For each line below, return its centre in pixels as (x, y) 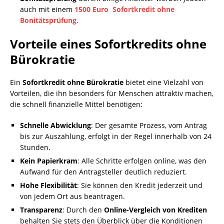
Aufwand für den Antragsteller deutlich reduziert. (103, 172)
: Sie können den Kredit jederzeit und (140, 185)
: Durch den (83, 210)
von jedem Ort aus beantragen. (72, 196)
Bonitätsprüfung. (49, 20)
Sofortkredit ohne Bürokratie (73, 82)
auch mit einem (47, 9)
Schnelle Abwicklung (55, 125)
